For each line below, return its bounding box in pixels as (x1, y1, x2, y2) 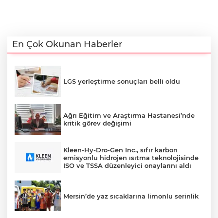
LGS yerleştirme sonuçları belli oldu (63, 77, 180, 85)
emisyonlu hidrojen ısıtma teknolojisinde (63, 153, 199, 162)
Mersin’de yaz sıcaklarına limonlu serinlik (63, 192, 199, 200)
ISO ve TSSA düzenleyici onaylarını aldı (63, 161, 191, 169)
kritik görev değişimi (63, 119, 131, 127)
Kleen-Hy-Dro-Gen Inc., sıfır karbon (63, 145, 178, 154)
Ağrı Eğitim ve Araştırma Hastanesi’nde (63, 111, 195, 120)
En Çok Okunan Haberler (12, 39, 122, 50)
